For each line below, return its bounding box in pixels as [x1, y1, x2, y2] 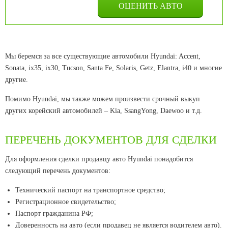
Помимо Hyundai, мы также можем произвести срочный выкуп [5, 95, 200, 103]
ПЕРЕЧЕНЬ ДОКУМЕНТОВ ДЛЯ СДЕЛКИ [5, 133, 217, 146]
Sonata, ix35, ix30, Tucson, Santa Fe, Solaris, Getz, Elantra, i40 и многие [5, 64, 222, 72]
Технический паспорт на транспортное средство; [15, 186, 165, 194]
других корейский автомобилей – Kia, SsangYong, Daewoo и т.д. [5, 106, 202, 115]
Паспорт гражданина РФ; [15, 209, 93, 217]
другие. [5, 75, 28, 83]
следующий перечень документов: [5, 166, 110, 175]
